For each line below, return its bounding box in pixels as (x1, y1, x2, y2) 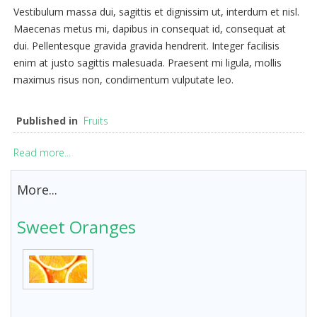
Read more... (13, 146, 71, 159)
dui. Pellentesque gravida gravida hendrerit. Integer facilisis (13, 39, 279, 52)
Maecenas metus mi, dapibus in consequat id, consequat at (13, 22, 286, 35)
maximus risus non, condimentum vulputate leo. (13, 73, 234, 86)
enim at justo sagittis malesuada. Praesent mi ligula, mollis (13, 56, 282, 69)
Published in (16, 114, 78, 127)
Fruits (83, 114, 108, 127)
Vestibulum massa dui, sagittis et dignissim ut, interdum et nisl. (13, 5, 299, 18)
